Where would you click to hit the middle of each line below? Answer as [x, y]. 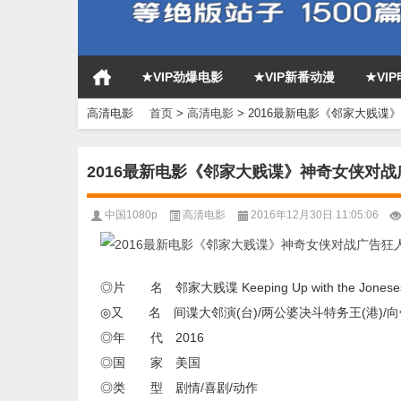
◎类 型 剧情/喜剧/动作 [179, 388]
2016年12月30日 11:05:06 [315, 215]
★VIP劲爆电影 [182, 77]
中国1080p [131, 215]
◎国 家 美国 [150, 363]
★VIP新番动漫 [294, 77]
